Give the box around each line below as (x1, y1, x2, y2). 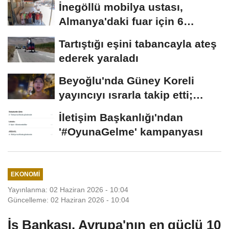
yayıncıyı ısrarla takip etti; (59, 88, 193, 101)
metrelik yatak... (59, 29, 141, 41)
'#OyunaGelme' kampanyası (59, 125, 203, 138)
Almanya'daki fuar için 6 (59, 15, 184, 27)
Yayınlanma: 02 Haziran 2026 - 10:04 (8, 185, 128, 194)
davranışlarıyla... (59, 103, 145, 115)
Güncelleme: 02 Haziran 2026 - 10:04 (8, 195, 129, 204)
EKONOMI (10, 171, 40, 178)
